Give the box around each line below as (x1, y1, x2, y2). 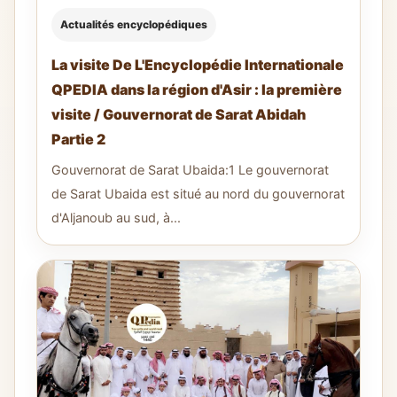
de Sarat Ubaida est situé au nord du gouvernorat (51, 185, 345, 201)
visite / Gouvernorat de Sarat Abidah (51, 105, 306, 123)
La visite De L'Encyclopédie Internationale (51, 55, 344, 74)
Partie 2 (51, 129, 105, 148)
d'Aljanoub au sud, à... (51, 209, 181, 225)
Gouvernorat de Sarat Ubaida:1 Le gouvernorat (51, 161, 329, 177)
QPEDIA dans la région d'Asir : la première (51, 80, 342, 98)
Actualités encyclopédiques (60, 17, 207, 31)
